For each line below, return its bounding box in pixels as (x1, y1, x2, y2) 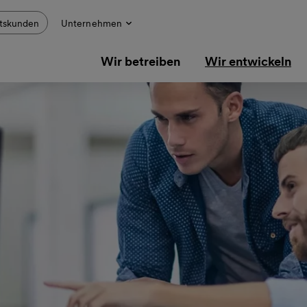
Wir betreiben (101, 54, 180, 69)
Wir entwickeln (205, 54, 291, 69)
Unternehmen (60, 18, 123, 29)
